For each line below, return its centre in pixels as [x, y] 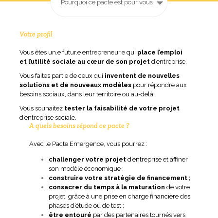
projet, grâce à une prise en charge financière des [119, 197]
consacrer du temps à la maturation [107, 187]
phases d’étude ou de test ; [86, 206]
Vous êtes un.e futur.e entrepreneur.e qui [78, 53]
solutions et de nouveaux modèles [75, 85]
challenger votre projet [87, 160]
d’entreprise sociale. [48, 118]
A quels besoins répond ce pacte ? [79, 126]
